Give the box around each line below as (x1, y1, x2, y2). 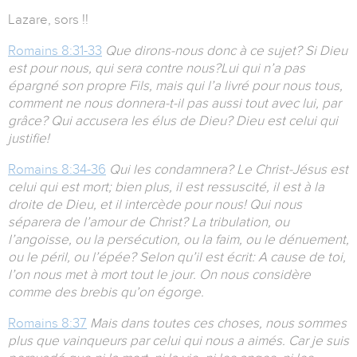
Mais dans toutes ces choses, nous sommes (90, 316, 347, 331)
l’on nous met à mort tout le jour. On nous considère (8, 267, 311, 283)
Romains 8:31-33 (8, 43, 102, 59)
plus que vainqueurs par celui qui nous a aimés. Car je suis (8, 333, 349, 349)
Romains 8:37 (8, 316, 87, 331)
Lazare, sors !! (8, 12, 88, 28)
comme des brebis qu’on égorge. (8, 284, 204, 300)
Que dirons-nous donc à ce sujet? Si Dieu (105, 43, 347, 59)
